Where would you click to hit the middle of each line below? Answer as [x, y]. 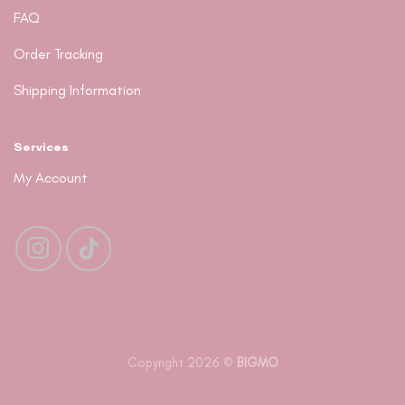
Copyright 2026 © [182, 363]
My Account [51, 178]
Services [41, 146]
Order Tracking [58, 53]
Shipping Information [77, 89]
